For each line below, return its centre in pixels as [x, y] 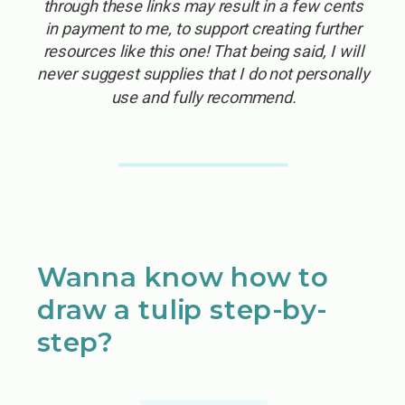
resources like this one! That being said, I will [203, 52]
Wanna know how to [183, 277]
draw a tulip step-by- [182, 309]
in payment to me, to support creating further [203, 28]
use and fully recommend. [203, 97]
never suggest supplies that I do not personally [203, 74]
